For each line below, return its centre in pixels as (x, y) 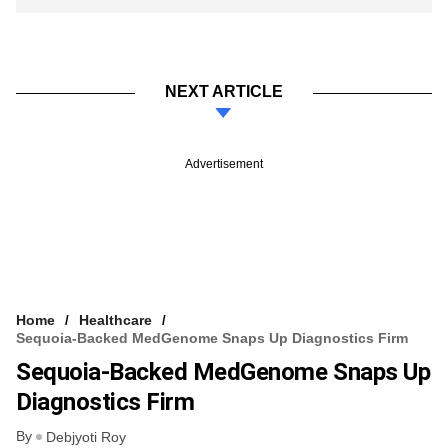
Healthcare (115, 319)
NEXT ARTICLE (224, 91)
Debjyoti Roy (86, 437)
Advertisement (224, 163)
